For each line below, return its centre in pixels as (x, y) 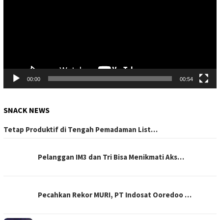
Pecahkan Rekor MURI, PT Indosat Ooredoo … (115, 195)
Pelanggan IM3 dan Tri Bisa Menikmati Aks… (111, 157)
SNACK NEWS (27, 110)
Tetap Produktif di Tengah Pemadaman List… (81, 130)
